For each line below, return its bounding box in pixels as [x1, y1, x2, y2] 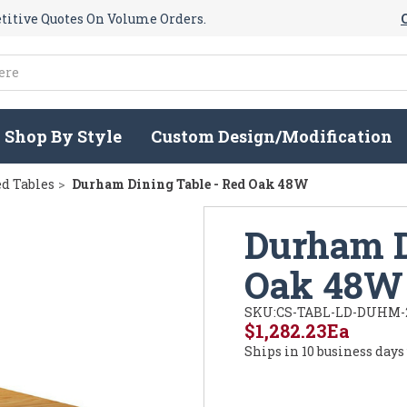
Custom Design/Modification [151, 125, 393, 148]
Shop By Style [5, 125, 123, 148]
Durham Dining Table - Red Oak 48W [72, 175, 309, 194]
